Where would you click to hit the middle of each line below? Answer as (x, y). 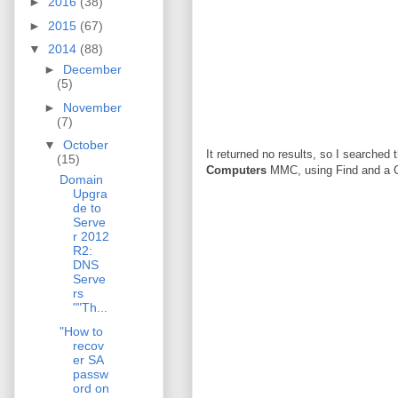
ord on (91, 388)
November (92, 107)
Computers (236, 170)
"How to (81, 331)
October (85, 145)
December (92, 70)
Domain (81, 180)
